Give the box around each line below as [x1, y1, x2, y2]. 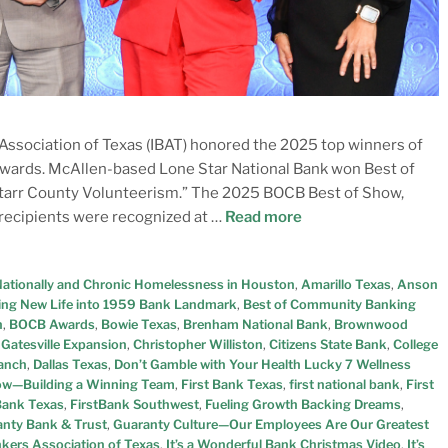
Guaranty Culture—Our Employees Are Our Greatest [113, 416, 429, 432]
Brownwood [334, 316, 408, 332]
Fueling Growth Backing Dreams [205, 396, 401, 412]
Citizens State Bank [269, 336, 387, 352]
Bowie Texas [101, 316, 177, 332]
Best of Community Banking [243, 296, 416, 312]
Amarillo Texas [300, 276, 391, 292]
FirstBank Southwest [70, 396, 199, 412]
